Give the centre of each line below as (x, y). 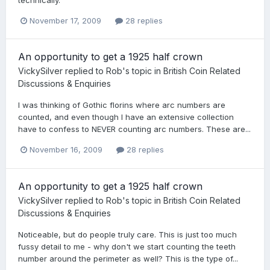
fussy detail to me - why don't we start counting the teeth (127, 246)
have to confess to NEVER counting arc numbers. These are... (134, 129)
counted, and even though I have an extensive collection (126, 117)
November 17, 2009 (65, 21)
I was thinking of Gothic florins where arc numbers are (122, 105)
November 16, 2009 (66, 150)
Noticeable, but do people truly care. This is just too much (127, 234)
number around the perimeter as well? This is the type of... (128, 258)
